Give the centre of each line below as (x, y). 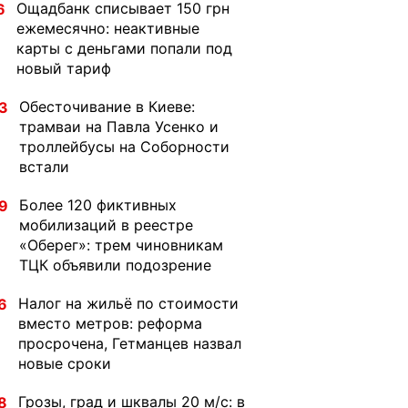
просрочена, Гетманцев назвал (130, 343)
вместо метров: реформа (110, 323)
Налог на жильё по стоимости (128, 303)
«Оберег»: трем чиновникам (121, 245)
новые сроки (65, 363)
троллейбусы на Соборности (124, 147)
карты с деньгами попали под (124, 48)
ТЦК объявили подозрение (115, 265)
